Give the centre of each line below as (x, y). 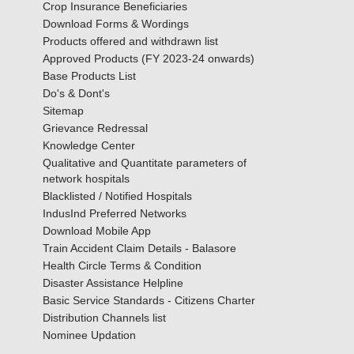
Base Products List (89, 75)
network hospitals (86, 178)
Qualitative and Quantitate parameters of (144, 162)
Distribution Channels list (104, 317)
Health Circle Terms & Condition (122, 265)
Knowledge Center (88, 145)
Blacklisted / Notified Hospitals (117, 196)
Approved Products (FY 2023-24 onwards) (148, 58)
